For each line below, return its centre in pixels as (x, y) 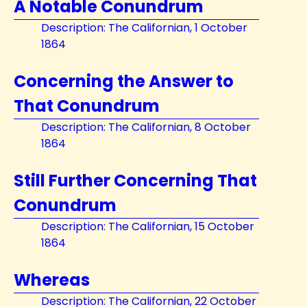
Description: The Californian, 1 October (144, 28)
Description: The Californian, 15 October (148, 226)
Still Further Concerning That (135, 181)
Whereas (52, 280)
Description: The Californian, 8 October (146, 127)
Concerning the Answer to (124, 81)
